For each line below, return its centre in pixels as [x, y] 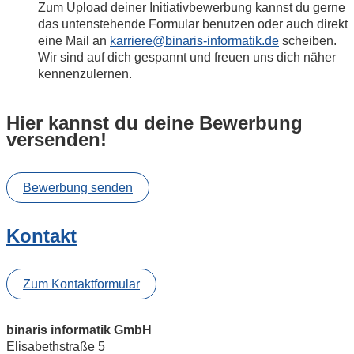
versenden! [56, 139]
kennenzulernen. [85, 74]
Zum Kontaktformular [81, 284]
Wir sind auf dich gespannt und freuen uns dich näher [187, 58]
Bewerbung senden [78, 187]
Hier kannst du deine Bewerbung [154, 122]
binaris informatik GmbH [79, 330]
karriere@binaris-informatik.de [194, 41]
